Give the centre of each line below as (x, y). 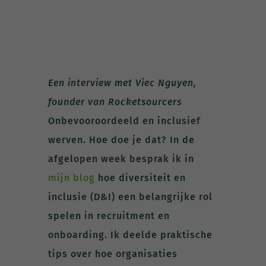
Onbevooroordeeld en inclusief (124, 121)
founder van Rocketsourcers (115, 102)
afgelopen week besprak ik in (121, 159)
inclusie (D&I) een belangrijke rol (130, 197)
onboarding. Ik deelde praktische (130, 235)
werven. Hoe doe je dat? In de (121, 140)
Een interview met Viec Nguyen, (122, 83)
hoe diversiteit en (140, 178)
